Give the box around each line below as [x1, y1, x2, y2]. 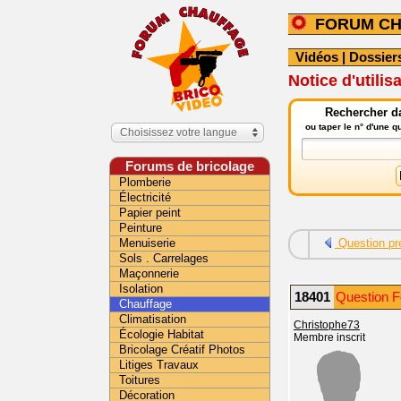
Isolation [119, 282, 163, 295]
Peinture [119, 221, 162, 235]
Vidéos [295, 49, 338, 64]
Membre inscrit [294, 332, 365, 343]
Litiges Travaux [119, 358, 199, 371]
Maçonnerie [119, 267, 179, 280]
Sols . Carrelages [119, 252, 209, 265]
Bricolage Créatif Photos [119, 343, 245, 356]
